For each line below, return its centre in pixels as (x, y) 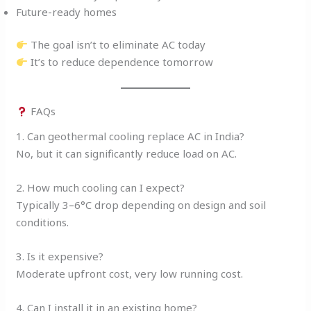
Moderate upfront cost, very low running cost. (130, 273)
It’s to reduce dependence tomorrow (121, 62)
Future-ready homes (67, 11)
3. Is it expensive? (60, 256)
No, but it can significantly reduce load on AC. (127, 153)
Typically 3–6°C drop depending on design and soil (141, 204)
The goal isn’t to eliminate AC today (117, 45)
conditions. (43, 222)
